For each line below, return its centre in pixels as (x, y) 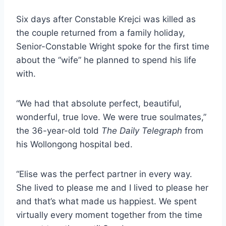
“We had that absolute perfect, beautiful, (99, 103)
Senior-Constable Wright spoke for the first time (113, 46)
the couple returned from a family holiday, (101, 33)
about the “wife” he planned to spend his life (106, 60)
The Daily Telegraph (142, 130)
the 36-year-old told (59, 130)
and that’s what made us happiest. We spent (106, 201)
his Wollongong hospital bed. (74, 144)
